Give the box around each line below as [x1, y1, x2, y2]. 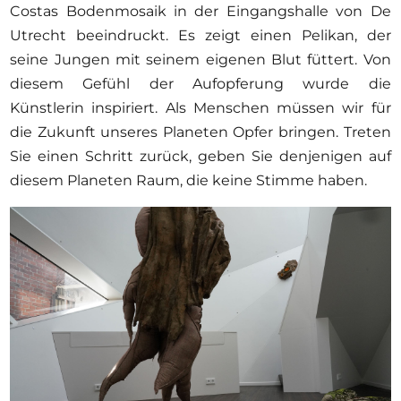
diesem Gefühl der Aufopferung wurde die [10, 74, 391, 92]
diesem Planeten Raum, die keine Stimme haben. [10, 171, 371, 189]
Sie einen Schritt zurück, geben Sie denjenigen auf [10, 147, 391, 165]
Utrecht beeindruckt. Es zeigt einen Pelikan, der [10, 26, 391, 44]
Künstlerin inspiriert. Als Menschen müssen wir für [10, 98, 391, 116]
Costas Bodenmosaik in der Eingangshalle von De [10, 2, 391, 20]
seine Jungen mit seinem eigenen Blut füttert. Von [10, 50, 391, 68]
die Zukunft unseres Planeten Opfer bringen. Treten [10, 123, 391, 141]
